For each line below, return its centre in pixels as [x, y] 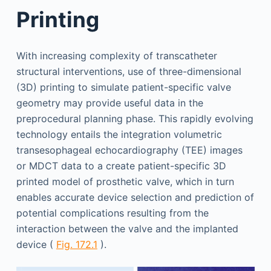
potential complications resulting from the [112, 213]
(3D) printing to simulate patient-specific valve [123, 87]
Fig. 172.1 [77, 244]
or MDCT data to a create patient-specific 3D [121, 165]
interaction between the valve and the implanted [127, 228]
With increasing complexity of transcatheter [116, 55]
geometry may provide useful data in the [109, 103]
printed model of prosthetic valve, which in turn [125, 181]
